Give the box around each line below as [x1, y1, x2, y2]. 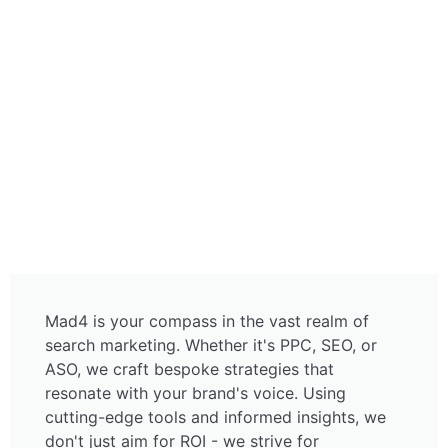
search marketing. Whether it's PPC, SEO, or [45, 335, 377, 355]
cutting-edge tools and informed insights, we [45, 407, 386, 427]
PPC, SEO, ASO [167, 17, 281, 37]
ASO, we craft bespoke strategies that [45, 359, 334, 379]
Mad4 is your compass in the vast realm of [45, 311, 369, 331]
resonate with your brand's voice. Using [45, 383, 346, 403]
